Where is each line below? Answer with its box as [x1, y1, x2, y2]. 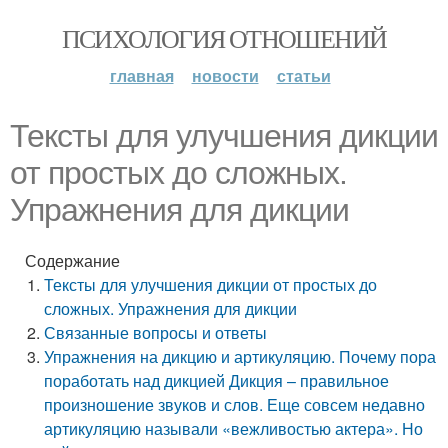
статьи [276, 64, 331, 87]
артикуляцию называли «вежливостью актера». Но [44, 417, 424, 440]
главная [109, 64, 174, 87]
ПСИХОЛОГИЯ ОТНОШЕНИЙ [61, 21, 387, 55]
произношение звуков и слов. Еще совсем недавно [44, 393, 426, 416]
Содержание [25, 249, 120, 272]
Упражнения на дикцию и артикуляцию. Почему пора [44, 345, 437, 368]
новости [191, 64, 259, 87]
